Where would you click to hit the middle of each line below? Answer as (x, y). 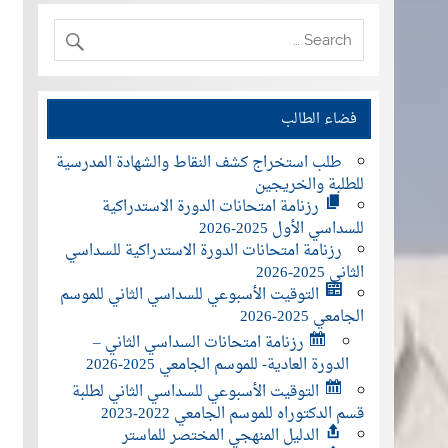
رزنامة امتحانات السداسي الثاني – (198, 344)
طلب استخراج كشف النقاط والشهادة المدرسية (198, 163)
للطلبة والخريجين (309, 185)
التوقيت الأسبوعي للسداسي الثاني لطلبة (196, 392)
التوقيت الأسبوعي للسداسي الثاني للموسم (190, 295)
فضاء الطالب (319, 119)
